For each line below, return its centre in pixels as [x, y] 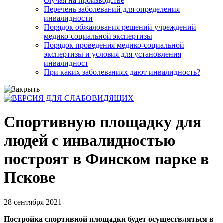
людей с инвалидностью [90, 141]
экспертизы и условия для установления [112, 54]
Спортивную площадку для [103, 122]
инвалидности [68, 18]
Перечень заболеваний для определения [112, 9]
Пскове [30, 177]
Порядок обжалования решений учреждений [120, 27]
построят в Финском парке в [106, 159]
